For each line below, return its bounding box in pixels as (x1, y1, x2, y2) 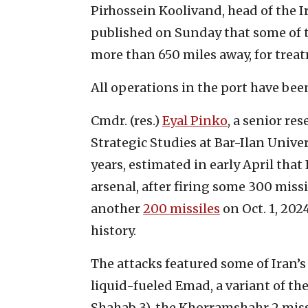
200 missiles (143, 200, 220, 217)
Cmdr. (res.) (91, 112, 162, 129)
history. (91, 222, 136, 239)
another (91, 200, 143, 217)
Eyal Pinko (162, 112, 228, 129)
